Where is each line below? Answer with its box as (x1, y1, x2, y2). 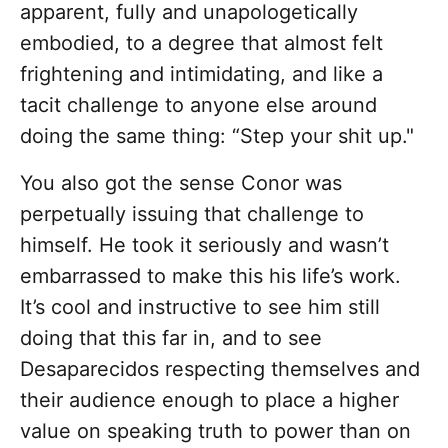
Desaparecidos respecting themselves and (20, 357, 420, 382)
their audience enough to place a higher (20, 388, 399, 413)
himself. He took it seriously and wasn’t (20, 233, 389, 258)
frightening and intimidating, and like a (20, 62, 383, 87)
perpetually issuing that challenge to (20, 202, 364, 227)
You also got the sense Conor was (20, 171, 342, 196)
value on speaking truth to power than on (20, 419, 411, 444)
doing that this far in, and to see (20, 326, 322, 351)
